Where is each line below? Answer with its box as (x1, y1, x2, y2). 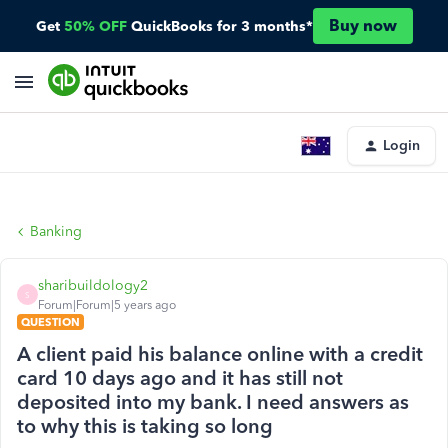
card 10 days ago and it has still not (17, 366, 343, 390)
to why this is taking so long (17, 414, 273, 438)
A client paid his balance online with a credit (17, 342, 423, 366)
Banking (30, 223, 82, 240)
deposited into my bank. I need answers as (17, 390, 409, 414)
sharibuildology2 (38, 277, 148, 294)
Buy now (328, 16, 397, 35)
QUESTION (21, 315, 80, 329)
